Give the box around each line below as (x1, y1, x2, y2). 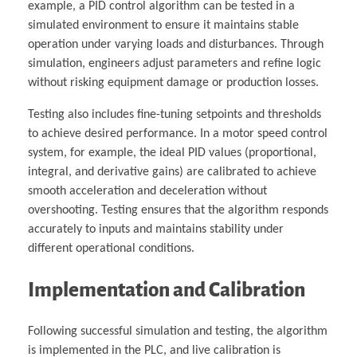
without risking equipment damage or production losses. (28, 76, 319, 90)
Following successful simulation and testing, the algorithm (28, 325, 328, 339)
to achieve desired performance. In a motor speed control (28, 127, 328, 141)
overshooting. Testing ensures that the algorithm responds (28, 204, 328, 218)
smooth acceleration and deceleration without (28, 185, 267, 198)
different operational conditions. (28, 242, 194, 256)
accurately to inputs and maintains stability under (28, 223, 284, 237)
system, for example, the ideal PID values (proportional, (28, 147, 316, 160)
